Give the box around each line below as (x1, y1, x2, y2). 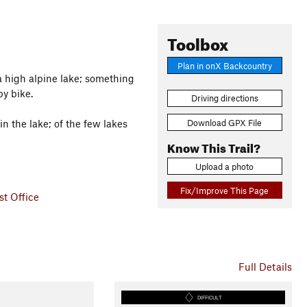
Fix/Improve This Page (180, 184, 269, 196)
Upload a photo (195, 160, 254, 172)
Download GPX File (187, 116, 262, 128)
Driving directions (191, 93, 258, 104)
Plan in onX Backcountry (177, 60, 272, 71)
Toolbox (167, 29, 228, 55)
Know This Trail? (167, 136, 260, 156)
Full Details (238, 260, 292, 273)
